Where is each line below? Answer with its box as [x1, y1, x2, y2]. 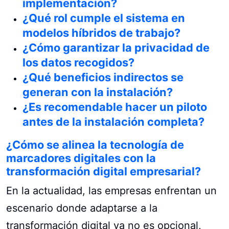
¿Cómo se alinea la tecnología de [6, 138, 184, 151]
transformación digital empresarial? [6, 164, 201, 178]
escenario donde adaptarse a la [6, 201, 157, 214]
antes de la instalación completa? [22, 114, 204, 128]
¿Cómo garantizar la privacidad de [22, 40, 210, 54]
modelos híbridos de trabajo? [22, 26, 180, 39]
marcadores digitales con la [6, 151, 156, 165]
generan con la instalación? [22, 85, 173, 99]
